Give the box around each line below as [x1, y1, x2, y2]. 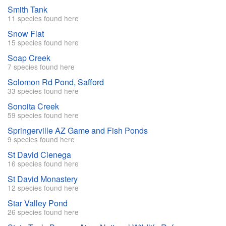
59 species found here [8, 110, 79, 121]
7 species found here [8, 62, 75, 72]
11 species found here [8, 13, 79, 24]
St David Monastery [8, 173, 78, 185]
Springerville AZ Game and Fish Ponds [8, 125, 148, 137]
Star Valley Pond [8, 197, 68, 209]
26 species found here [8, 207, 79, 217]
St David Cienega [8, 149, 71, 161]
